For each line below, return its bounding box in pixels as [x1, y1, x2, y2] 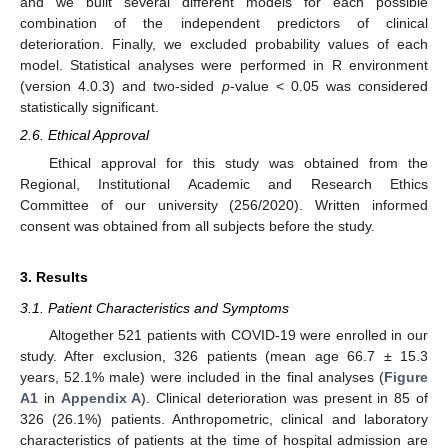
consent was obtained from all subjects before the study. [20, 217, 375, 234]
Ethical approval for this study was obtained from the [48, 154, 428, 171]
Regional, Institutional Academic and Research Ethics [20, 175, 428, 192]
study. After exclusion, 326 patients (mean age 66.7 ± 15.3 [20, 347, 428, 364]
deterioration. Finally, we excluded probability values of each [20, 36, 428, 53]
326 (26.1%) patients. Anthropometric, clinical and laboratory [20, 410, 428, 427]
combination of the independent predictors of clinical [20, 15, 428, 32]
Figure [384, 368, 428, 385]
